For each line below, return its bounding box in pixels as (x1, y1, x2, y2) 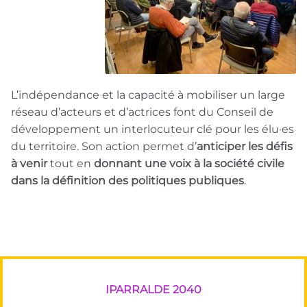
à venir (11, 157, 47, 170)
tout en (47, 157, 94, 170)
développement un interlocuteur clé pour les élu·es (11, 123, 294, 136)
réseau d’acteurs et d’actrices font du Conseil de (11, 106, 273, 119)
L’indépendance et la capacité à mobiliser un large (11, 88, 285, 101)
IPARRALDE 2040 (106, 283, 201, 296)
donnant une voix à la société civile (94, 157, 284, 170)
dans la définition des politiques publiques (11, 174, 244, 187)
